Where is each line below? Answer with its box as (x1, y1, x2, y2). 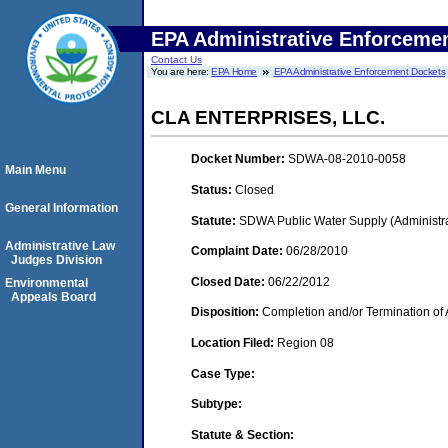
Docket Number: (191, 152, 288, 167)
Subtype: (191, 397, 242, 412)
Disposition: (191, 305, 262, 320)
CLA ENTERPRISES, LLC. (151, 107, 385, 128)
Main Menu (5, 163, 66, 177)
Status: (191, 182, 235, 197)
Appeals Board (11, 290, 96, 304)
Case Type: (191, 366, 255, 381)
